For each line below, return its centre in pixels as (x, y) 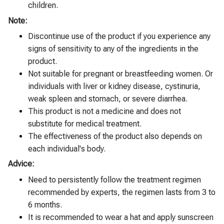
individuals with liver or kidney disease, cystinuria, (114, 86)
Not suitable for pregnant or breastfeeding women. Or (120, 74)
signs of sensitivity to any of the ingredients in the (113, 49)
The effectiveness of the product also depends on (115, 136)
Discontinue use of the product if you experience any (119, 36)
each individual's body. (67, 149)
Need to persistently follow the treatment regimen (114, 179)
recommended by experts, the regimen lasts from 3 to (122, 192)
